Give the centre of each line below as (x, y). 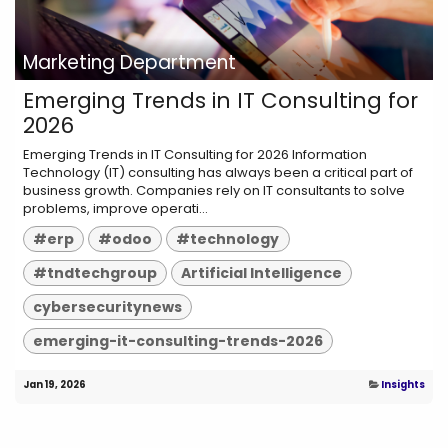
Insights (403, 384)
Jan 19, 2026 (54, 384)
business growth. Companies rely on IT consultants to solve (214, 191)
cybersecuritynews (108, 306)
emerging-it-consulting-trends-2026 (178, 340)
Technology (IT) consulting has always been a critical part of (218, 173)
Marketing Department (129, 63)
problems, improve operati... (115, 209)
